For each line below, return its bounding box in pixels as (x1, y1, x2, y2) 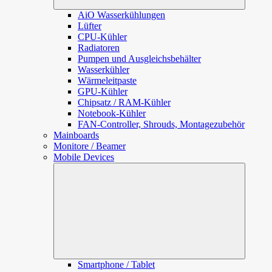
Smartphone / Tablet (78, 259, 155, 270)
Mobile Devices (53, 152, 114, 162)
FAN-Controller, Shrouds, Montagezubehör (78, 119, 245, 129)
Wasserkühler (78, 64, 129, 75)
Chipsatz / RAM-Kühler (78, 97, 171, 107)
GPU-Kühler (78, 86, 127, 97)
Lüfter (78, 21, 101, 31)
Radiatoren (78, 42, 120, 53)
